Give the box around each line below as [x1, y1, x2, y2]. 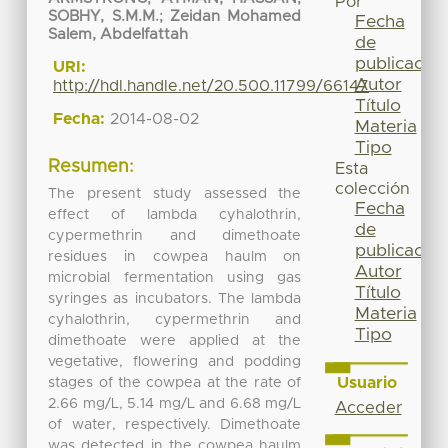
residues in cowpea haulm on [48, 249, 302, 264]
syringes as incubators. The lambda [48, 291, 302, 306]
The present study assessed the [48, 186, 302, 201]
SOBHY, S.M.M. [48, 9, 159, 25]
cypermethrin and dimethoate [48, 228, 302, 243]
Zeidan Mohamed [169, 9, 302, 25]
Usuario [336, 374, 397, 391]
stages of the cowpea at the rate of [48, 375, 302, 390]
